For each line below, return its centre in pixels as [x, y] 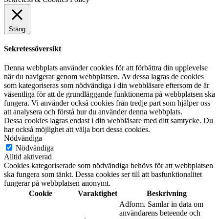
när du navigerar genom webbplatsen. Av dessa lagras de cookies [104, 86]
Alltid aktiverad [28, 166]
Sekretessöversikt [33, 58]
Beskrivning [166, 202]
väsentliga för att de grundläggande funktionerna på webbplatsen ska [109, 103]
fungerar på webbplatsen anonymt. [57, 192]
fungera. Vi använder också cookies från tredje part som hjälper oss [107, 112]
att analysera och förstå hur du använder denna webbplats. [93, 121]
